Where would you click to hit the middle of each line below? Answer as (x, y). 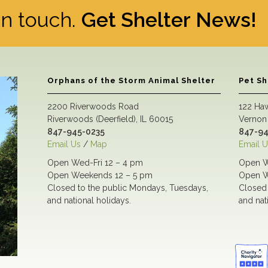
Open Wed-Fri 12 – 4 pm (95, 163)
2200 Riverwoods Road (93, 106)
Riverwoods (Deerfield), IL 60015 (110, 119)
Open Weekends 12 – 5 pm (100, 175)
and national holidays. (89, 200)
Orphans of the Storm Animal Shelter (131, 80)
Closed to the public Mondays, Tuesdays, (127, 188)
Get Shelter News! (169, 20)
